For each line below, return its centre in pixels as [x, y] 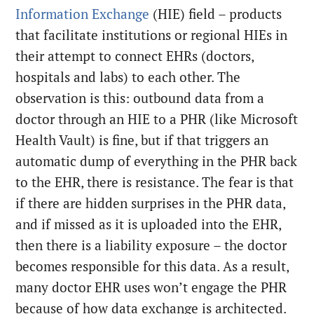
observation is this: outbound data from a [140, 98]
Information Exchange [83, 14]
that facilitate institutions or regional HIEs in [152, 35]
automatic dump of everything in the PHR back [157, 162]
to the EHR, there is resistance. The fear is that [155, 183]
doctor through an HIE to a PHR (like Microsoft [157, 120]
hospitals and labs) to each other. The [128, 77]
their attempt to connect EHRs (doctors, [135, 56]
